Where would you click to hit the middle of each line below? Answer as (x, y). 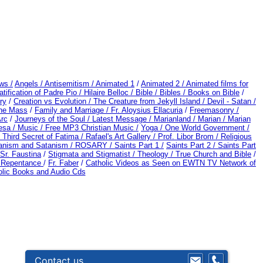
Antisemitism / (70, 83)
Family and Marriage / (73, 110)
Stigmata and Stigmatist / (93, 154)
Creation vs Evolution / (53, 101)
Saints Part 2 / (191, 145)
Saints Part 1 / (139, 145)
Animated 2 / (163, 83)
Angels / (30, 83)
